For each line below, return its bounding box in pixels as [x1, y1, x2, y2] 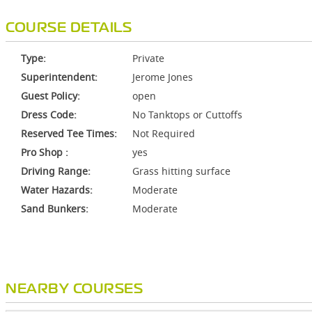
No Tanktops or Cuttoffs [132, 108, 242, 121]
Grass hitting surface [132, 164, 231, 178]
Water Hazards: [21, 183, 93, 196]
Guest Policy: [21, 89, 80, 102]
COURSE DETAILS [6, 22, 132, 34]
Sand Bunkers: [21, 202, 88, 215]
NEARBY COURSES [6, 283, 143, 295]
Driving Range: [21, 164, 91, 178]
